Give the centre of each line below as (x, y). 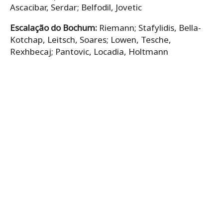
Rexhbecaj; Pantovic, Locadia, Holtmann (89, 51)
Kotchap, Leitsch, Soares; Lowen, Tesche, (91, 39)
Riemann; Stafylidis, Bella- (150, 27)
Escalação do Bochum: (55, 27)
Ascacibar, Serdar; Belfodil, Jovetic (76, 7)
